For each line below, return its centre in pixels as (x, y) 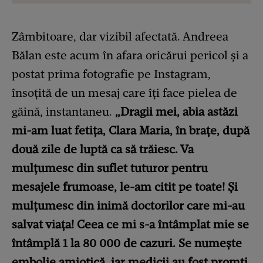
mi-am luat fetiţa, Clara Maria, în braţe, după (131, 131)
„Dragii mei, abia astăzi (176, 112)
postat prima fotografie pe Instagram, (111, 74)
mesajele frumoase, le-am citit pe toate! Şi (125, 187)
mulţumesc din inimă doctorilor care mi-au (128, 206)
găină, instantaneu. (63, 112)
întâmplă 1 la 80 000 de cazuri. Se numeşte (127, 243)
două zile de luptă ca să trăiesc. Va (103, 149)
